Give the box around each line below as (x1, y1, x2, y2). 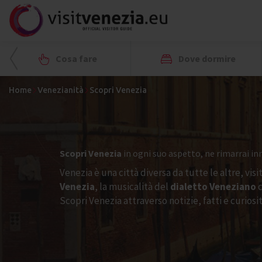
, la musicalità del (95, 180, 168, 193)
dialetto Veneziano (168, 180, 256, 193)
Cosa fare (53, 53, 97, 64)
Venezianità (37, 85, 84, 95)
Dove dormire (177, 53, 236, 64)
